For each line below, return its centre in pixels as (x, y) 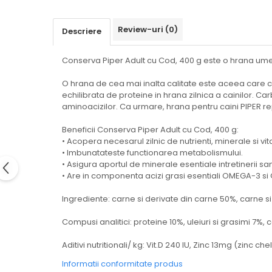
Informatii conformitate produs (122, 264)
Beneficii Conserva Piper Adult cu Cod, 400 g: (150, 130)
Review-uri (141, 30)
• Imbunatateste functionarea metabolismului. (152, 153)
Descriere (82, 32)
